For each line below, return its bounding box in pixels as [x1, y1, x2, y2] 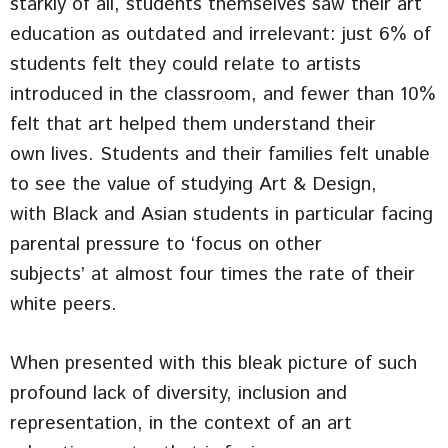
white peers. [10, 290, 117, 318]
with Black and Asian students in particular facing [10, 200, 433, 228]
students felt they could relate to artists [10, 50, 361, 78]
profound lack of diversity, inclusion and [10, 379, 347, 407]
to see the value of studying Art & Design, [10, 170, 377, 198]
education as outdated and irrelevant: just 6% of [10, 20, 431, 48]
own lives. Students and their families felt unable [10, 140, 430, 168]
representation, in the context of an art [10, 409, 352, 437]
